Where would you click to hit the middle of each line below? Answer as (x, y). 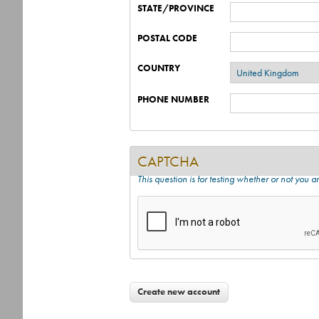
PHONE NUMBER (173, 99)
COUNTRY (159, 68)
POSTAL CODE (167, 38)
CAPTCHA (168, 161)
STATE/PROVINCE (176, 8)
